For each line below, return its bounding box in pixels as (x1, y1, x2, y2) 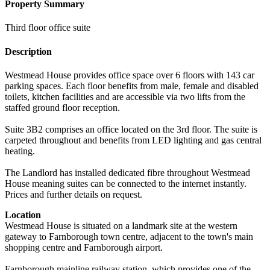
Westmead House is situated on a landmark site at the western (5, 220, 237, 231)
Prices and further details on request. (5, 189, 142, 199)
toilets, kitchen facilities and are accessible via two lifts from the (5, 91, 245, 102)
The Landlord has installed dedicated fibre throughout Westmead (5, 167, 250, 178)
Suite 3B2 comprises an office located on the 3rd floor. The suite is (5, 124, 257, 134)
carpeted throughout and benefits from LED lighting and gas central (5, 134, 262, 145)
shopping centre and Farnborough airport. (5, 242, 163, 253)
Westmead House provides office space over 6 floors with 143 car (5, 69, 254, 80)
